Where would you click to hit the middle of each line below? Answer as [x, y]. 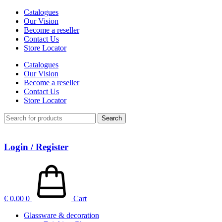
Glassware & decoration [61, 216]
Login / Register [36, 147]
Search [112, 118]
